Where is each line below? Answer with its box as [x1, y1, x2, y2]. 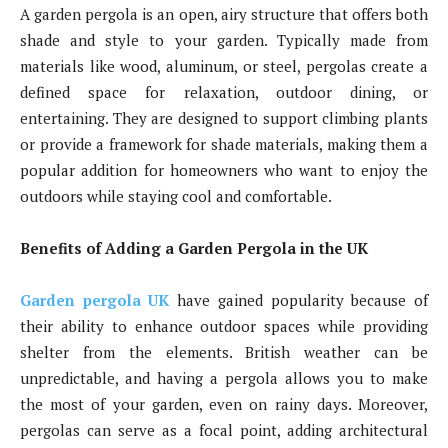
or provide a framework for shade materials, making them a [20, 133, 428, 154]
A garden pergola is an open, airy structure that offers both [20, 3, 428, 24]
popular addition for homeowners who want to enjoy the [20, 159, 428, 180]
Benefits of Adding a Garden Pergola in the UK [20, 237, 368, 258]
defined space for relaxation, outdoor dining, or [20, 81, 428, 102]
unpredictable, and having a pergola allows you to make [20, 367, 428, 388]
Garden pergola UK [20, 289, 170, 310]
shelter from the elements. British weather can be [20, 341, 428, 362]
